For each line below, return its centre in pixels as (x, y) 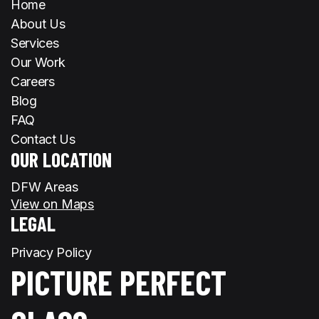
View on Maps (53, 204)
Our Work (38, 63)
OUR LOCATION (61, 160)
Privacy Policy (51, 253)
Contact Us (43, 140)
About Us (38, 24)
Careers (33, 82)
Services (35, 43)
